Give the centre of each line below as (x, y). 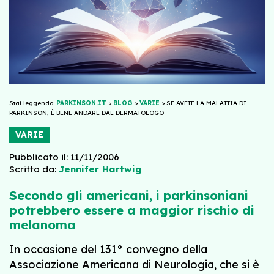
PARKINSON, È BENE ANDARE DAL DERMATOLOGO (87, 113)
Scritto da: (33, 169)
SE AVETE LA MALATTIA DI (206, 103)
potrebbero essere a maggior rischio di (132, 210)
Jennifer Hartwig (100, 169)
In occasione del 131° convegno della (108, 249)
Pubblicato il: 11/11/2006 (64, 157)
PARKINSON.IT (81, 103)
